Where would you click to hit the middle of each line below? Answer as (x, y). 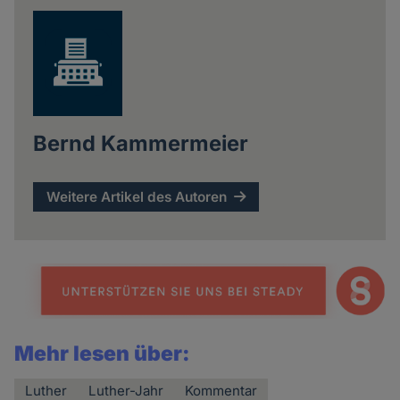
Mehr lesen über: (103, 353)
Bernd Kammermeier (140, 144)
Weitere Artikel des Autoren (137, 197)
